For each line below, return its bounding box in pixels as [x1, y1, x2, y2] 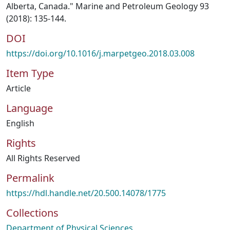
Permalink [6, 171, 54, 185]
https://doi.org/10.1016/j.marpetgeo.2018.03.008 [6, 48, 195, 59]
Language [6, 101, 53, 115]
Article [6, 83, 31, 94]
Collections [6, 206, 59, 220]
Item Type [6, 66, 54, 80]
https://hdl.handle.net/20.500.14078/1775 [6, 187, 166, 199]
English [6, 118, 34, 129]
